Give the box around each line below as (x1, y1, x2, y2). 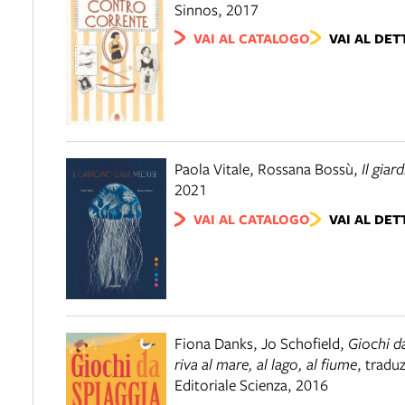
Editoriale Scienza (174, 373, 287, 395)
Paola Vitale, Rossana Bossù (174, 158, 353, 180)
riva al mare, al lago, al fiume (174, 353, 357, 374)
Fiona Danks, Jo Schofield (174, 332, 340, 353)
